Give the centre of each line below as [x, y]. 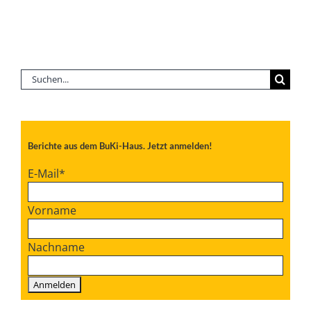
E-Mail [43, 173]
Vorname [52, 210]
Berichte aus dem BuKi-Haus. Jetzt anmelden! [120, 146]
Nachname [56, 247]
